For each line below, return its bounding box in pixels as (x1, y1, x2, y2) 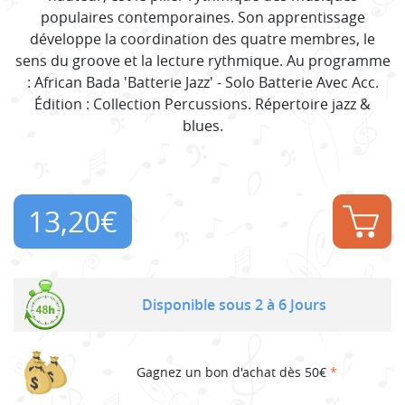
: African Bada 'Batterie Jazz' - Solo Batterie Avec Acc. (26, 71, 379, 92)
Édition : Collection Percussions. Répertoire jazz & (34, 93, 371, 114)
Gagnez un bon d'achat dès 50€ (137, 363, 330, 381)
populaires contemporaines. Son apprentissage (40, 6, 365, 27)
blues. (182, 115, 223, 136)
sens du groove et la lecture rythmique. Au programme (14, 50, 391, 71)
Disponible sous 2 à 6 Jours (141, 294, 326, 315)
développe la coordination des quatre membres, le (30, 28, 375, 49)
